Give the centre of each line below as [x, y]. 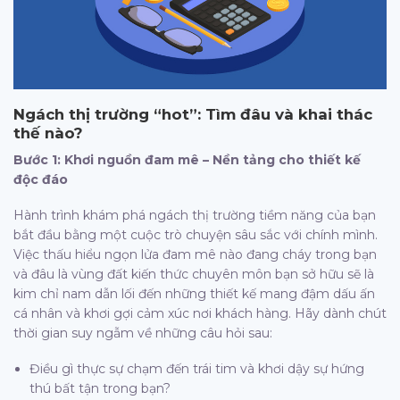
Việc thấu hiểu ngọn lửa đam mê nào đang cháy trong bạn [195, 255]
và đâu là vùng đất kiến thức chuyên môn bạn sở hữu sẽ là [194, 275]
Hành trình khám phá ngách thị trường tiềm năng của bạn [195, 216]
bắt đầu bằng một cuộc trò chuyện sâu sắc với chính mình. [196, 235]
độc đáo [41, 180]
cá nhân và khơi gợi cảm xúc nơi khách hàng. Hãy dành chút [200, 314]
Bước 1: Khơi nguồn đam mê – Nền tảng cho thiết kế [187, 160]
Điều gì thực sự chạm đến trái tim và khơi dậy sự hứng [197, 369]
